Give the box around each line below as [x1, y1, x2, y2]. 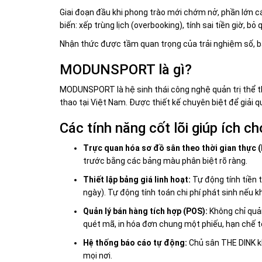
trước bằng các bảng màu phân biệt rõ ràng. [83, 156, 247, 166]
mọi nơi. [83, 251, 112, 261]
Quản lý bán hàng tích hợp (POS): [83, 206, 208, 216]
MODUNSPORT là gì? [60, 61, 192, 78]
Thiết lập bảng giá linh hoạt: [83, 175, 191, 185]
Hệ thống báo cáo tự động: [83, 238, 187, 248]
